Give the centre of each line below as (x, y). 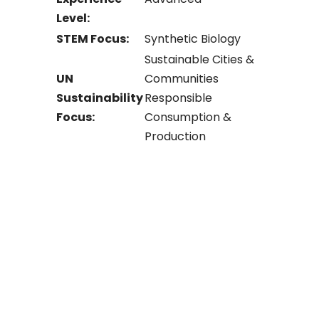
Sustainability (100, 98)
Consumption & (188, 117)
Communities (182, 79)
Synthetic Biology (193, 39)
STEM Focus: (93, 39)
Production (176, 136)
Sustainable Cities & (200, 59)
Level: (73, 18)
